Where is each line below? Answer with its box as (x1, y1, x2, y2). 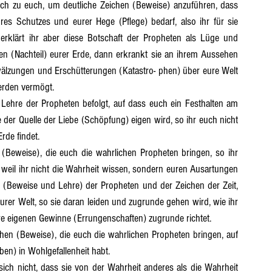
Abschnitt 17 (39, 30, 86, 42)
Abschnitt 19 (182, 30, 229, 42)
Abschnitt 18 (110, 30, 158, 42)
